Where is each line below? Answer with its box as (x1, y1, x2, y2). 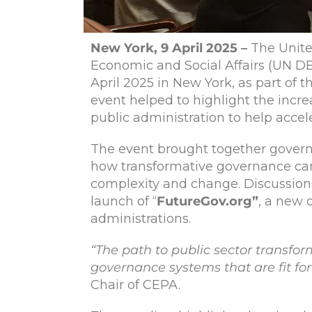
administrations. (91, 210, 194, 226)
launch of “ (91, 193, 157, 209)
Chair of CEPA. (91, 276, 184, 292)
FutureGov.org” (157, 193, 258, 209)
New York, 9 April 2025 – (91, 40, 251, 56)
